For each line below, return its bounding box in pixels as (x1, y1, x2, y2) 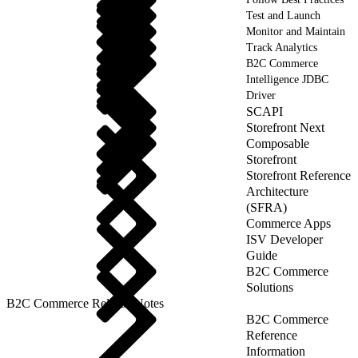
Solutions (246, 280, 293, 294)
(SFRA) (246, 200, 287, 214)
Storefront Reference (246, 168, 351, 182)
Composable (246, 136, 309, 150)
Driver (246, 89, 276, 101)
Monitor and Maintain (246, 25, 345, 38)
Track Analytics (246, 41, 317, 54)
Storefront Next (246, 120, 324, 134)
